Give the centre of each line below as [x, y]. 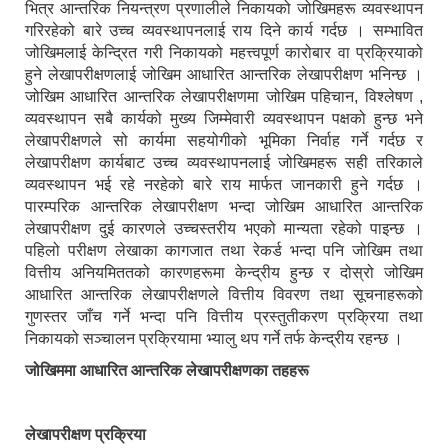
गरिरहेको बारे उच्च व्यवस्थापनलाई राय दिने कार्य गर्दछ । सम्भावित [224, 31]
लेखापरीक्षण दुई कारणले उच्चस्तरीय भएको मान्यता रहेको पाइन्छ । [224, 229]
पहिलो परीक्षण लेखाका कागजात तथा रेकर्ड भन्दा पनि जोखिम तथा [224, 251]
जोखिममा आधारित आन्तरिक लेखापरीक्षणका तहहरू [167, 371]
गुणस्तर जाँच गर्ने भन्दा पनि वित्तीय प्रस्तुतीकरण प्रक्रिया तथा [224, 317]
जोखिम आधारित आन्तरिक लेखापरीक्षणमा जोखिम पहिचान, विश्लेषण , [224, 97]
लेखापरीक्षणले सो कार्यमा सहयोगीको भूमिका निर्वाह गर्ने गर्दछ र [224, 141]
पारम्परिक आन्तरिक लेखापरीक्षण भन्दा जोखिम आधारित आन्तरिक [224, 207]
